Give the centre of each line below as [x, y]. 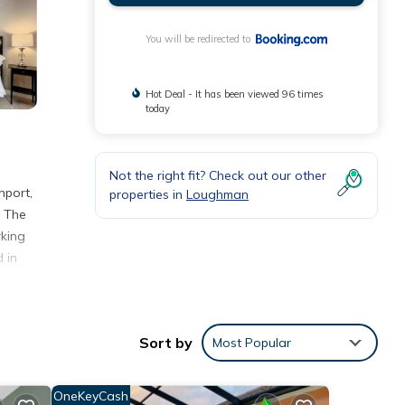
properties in [148, 195]
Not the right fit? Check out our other [218, 176]
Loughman [217, 195]
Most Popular [252, 343]
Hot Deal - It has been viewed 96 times [234, 94]
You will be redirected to [200, 39]
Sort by [166, 343]
